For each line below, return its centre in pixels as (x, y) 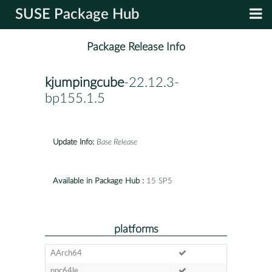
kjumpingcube (84, 83)
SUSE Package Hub (77, 15)
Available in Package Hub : (98, 181)
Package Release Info (136, 47)
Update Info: (73, 142)
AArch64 (66, 253)
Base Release (117, 142)
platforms (136, 229)
